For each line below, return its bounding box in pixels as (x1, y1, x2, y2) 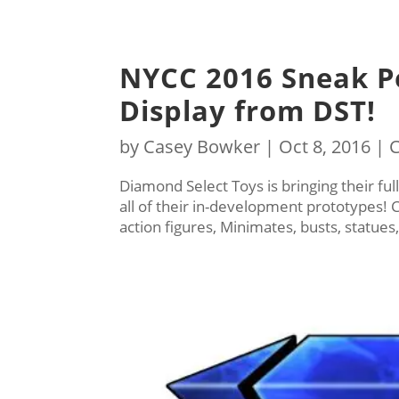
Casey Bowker (143, 134, 261, 159)
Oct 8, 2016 (279, 134, 371, 159)
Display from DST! (119, 92, 377, 130)
